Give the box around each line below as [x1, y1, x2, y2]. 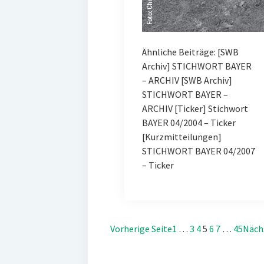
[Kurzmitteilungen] [141, 130, 222, 143]
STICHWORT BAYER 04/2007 [141, 144, 255, 157]
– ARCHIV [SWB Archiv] [141, 74, 232, 86]
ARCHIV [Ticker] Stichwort [141, 102, 248, 114]
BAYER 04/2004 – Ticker [141, 116, 236, 128]
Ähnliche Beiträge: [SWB [141, 45, 239, 58]
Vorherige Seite [110, 222, 172, 235]
